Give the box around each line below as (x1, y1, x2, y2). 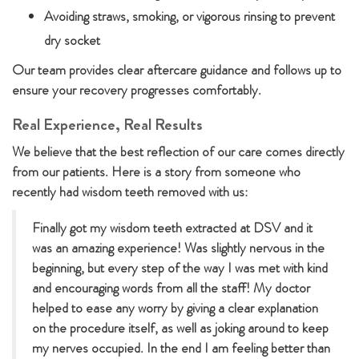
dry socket (44, 30, 100, 50)
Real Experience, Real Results (12, 113, 203, 136)
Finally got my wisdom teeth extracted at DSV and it (32, 218, 313, 237)
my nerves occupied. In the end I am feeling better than (32, 338, 330, 357)
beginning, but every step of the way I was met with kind (32, 258, 328, 277)
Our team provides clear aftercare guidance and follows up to (12, 60, 341, 79)
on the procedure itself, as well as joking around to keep (32, 318, 329, 337)
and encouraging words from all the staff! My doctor (32, 278, 310, 297)
